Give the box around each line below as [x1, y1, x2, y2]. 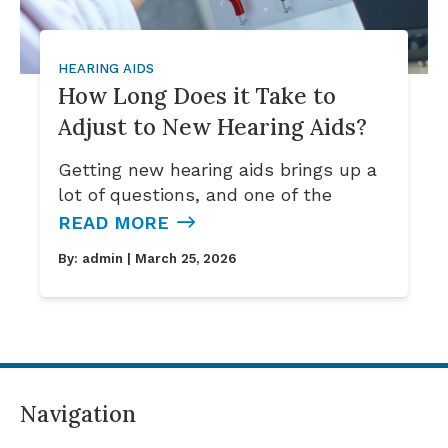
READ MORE [58, 212, 170, 234]
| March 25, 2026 [123, 251, 237, 267]
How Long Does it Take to [58, 81, 337, 111]
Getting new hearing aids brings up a [58, 159, 378, 181]
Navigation [19, 399, 136, 428]
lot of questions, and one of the [58, 184, 333, 206]
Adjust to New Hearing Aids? [58, 112, 368, 142]
